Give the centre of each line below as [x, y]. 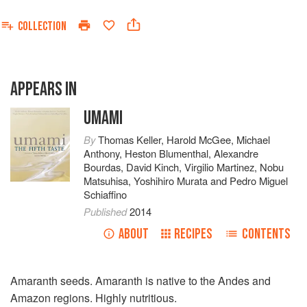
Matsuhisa [106, 181]
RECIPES [193, 234]
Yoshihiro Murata [171, 181]
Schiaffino [106, 194]
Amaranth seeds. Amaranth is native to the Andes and [140, 281]
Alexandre [236, 153]
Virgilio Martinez [220, 167]
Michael [254, 139]
